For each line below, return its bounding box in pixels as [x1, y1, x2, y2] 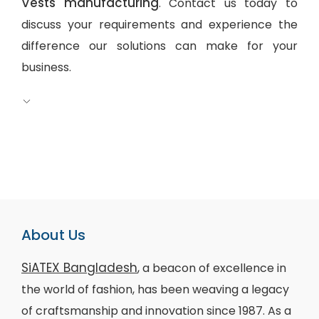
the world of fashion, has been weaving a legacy [21, 281, 289, 298]
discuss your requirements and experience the [21, 16, 298, 33]
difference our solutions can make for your [21, 37, 298, 54]
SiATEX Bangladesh [21, 258, 137, 276]
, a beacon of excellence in [137, 259, 286, 276]
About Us [21, 224, 85, 245]
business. [21, 58, 71, 75]
